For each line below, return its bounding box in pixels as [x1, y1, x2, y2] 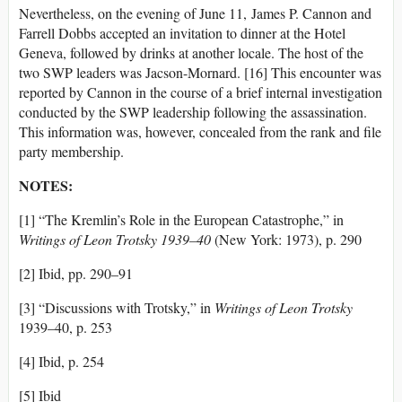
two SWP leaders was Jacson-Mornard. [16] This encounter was [19, 63, 381, 83]
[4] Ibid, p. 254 [19, 352, 104, 371]
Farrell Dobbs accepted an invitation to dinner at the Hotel [19, 23, 345, 43]
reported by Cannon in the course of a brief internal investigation [19, 83, 382, 102]
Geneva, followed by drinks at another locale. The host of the [19, 43, 363, 63]
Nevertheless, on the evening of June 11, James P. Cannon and [19, 4, 371, 23]
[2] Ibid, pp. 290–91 [19, 264, 133, 284]
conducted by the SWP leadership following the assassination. [19, 102, 367, 122]
